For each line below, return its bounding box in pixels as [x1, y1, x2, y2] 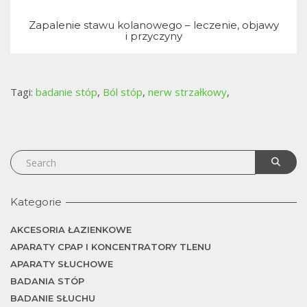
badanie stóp [36, 85, 97, 99]
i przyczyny [125, 29, 182, 43]
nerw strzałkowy [148, 85, 227, 99]
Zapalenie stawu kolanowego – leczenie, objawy [29, 19, 279, 32]
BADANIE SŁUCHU [10, 293, 95, 304]
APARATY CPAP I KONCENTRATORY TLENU [10, 241, 211, 253]
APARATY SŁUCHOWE [10, 258, 113, 270]
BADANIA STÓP [10, 275, 84, 287]
